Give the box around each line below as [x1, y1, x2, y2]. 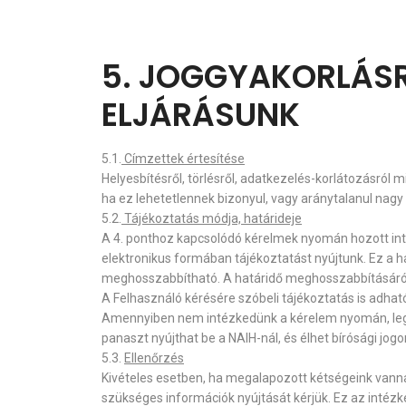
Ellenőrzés [124, 351, 184, 365]
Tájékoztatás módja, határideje [121, 211, 302, 226]
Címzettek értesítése [121, 151, 245, 166]
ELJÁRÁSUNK [101, 92, 300, 137]
